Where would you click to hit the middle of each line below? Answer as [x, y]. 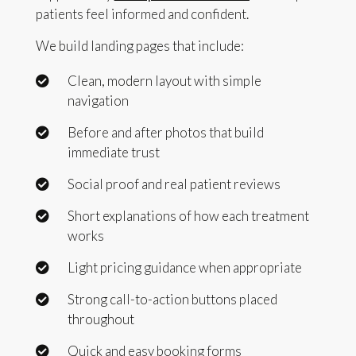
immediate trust [113, 153]
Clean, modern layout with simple [164, 81]
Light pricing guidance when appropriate [184, 268]
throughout [101, 319]
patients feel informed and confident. [142, 14]
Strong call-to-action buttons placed [172, 300]
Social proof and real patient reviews [174, 184]
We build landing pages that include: [139, 45]
